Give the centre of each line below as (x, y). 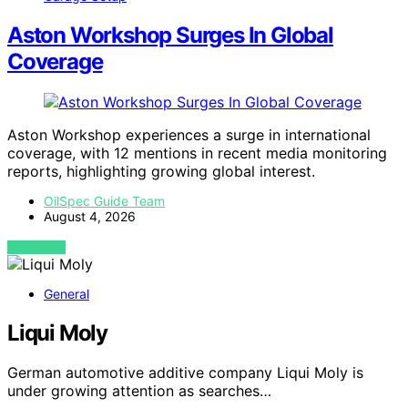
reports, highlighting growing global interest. (161, 171)
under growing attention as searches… (139, 391)
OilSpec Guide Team (104, 200)
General (66, 293)
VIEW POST (37, 247)
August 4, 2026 (90, 216)
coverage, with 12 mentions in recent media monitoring (197, 153)
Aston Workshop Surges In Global (170, 35)
